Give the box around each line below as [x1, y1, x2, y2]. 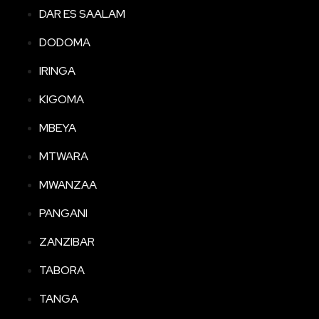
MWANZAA [39, 177, 97, 193]
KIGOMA [39, 92, 84, 108]
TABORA [39, 263, 85, 278]
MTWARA [39, 149, 88, 164]
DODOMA [39, 35, 90, 51]
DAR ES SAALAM [39, 6, 125, 22]
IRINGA [39, 63, 75, 79]
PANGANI [39, 206, 88, 221]
